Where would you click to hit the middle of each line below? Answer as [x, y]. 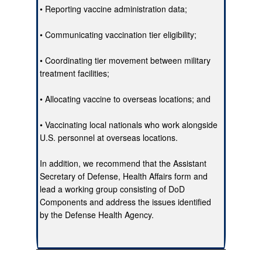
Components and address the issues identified [126, 202]
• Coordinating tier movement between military [125, 61]
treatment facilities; [75, 73]
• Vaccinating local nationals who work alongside [129, 125]
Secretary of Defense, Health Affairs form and [124, 176]
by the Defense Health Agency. [97, 215]
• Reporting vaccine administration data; [114, 9]
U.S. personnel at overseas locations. [109, 138]
